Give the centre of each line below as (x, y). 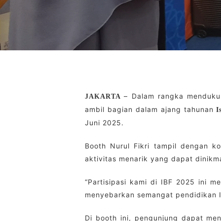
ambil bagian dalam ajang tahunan (151, 109)
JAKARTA (105, 96)
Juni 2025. (104, 123)
